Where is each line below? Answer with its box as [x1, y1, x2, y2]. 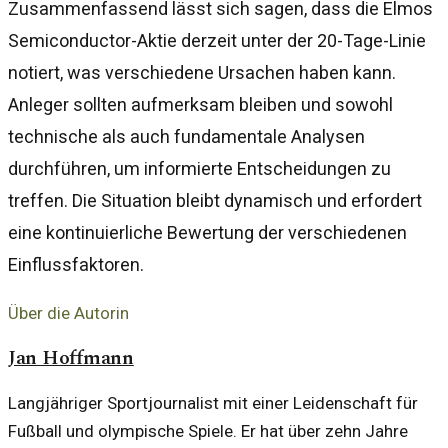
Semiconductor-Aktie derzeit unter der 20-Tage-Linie [8, 29, 426, 51]
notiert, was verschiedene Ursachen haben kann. [8, 61, 396, 83]
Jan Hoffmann [8, 342, 134, 373]
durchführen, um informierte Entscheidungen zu [8, 157, 391, 179]
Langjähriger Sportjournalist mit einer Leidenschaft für [8, 392, 418, 413]
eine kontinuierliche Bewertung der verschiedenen [8, 221, 407, 243]
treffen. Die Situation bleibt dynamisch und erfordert [8, 189, 422, 211]
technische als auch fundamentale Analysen [8, 125, 365, 147]
